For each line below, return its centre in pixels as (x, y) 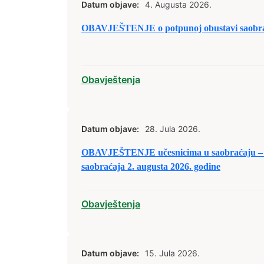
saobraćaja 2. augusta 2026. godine (151, 166)
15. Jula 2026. (172, 253)
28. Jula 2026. (173, 129)
